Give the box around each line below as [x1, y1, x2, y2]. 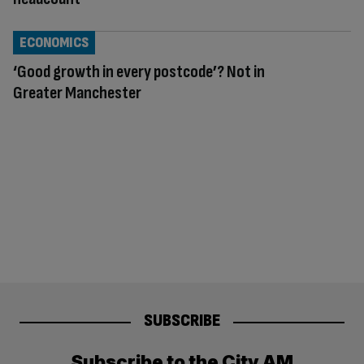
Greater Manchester [13, 81, 141, 104]
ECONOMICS [19, 33, 89, 51]
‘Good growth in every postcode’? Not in [13, 60, 265, 83]
